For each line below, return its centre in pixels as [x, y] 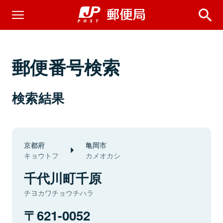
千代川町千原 [63, 178]
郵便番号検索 [66, 67]
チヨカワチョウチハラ [59, 193]
